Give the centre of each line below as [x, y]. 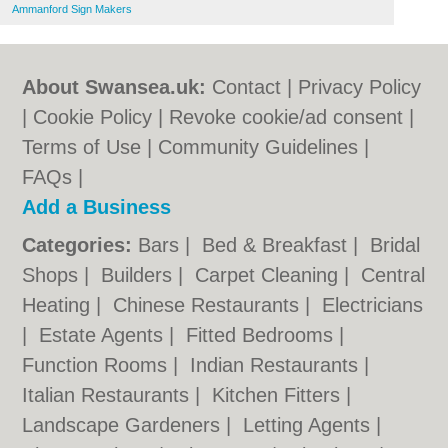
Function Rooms [98, 365]
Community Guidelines [258, 147]
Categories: [77, 245]
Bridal [395, 245]
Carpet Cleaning [270, 275]
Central [393, 275]
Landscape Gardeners [124, 425]
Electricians [373, 305]
